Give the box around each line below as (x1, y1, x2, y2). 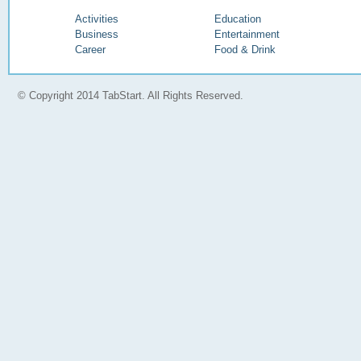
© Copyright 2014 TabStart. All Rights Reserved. (18, 89, 243, 102)
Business (74, 28, 118, 41)
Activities (74, 13, 118, 26)
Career (74, 44, 106, 56)
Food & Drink (214, 44, 276, 56)
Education (214, 13, 261, 26)
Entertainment (214, 28, 280, 41)
